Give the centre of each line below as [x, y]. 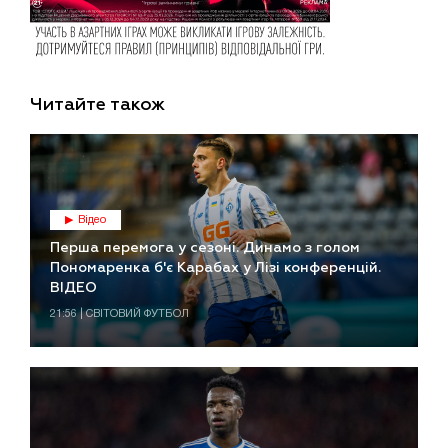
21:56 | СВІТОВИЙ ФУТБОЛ [119, 314]
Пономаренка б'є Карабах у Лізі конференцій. [215, 268]
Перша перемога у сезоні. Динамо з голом [205, 248]
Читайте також [97, 104]
